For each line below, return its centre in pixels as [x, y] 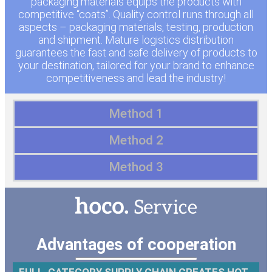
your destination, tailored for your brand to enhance [136, 65]
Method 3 [136, 167]
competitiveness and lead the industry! [136, 78]
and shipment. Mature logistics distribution [136, 39]
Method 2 [136, 140]
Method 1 [136, 113]
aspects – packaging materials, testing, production [136, 27]
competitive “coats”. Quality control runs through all [136, 14]
